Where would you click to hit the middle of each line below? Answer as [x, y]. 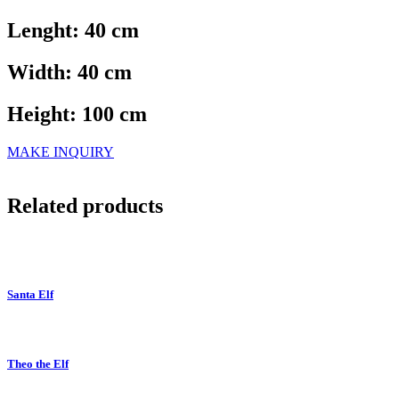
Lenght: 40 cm [73, 31]
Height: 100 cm [77, 114]
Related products [85, 206]
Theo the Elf [38, 364]
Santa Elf [30, 295]
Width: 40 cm [69, 73]
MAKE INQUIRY [61, 152]
